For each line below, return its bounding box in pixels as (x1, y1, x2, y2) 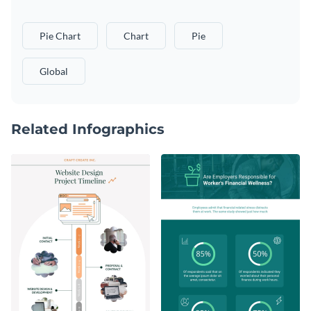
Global (40, 65, 68, 77)
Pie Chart (40, 29, 81, 42)
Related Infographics (11, 120, 165, 137)
